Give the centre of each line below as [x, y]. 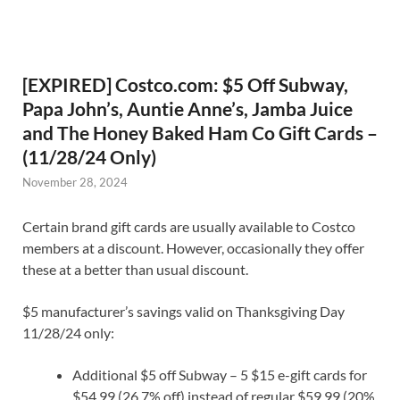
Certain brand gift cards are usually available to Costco [189, 227]
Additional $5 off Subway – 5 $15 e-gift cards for [220, 375]
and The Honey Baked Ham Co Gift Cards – [200, 132]
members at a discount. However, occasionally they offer [193, 248]
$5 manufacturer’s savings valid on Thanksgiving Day [183, 312]
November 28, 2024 [75, 182]
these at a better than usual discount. [135, 270]
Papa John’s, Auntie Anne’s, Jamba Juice [187, 108]
